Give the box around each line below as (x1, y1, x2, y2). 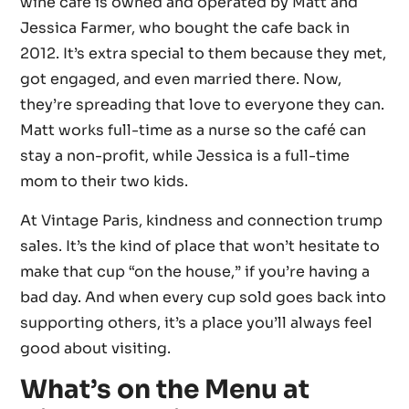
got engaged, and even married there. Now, (20, 69, 342, 89)
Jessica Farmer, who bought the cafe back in (20, 18, 351, 38)
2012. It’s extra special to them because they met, (20, 44, 387, 64)
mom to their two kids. (20, 172, 189, 192)
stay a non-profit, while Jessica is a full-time (20, 146, 351, 166)
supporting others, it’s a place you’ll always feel (20, 312, 373, 332)
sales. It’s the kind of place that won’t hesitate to (20, 236, 381, 256)
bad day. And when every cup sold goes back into (20, 287, 387, 307)
